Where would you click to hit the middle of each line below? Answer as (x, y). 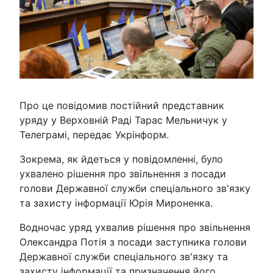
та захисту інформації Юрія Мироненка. (116, 203)
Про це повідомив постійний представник (122, 106)
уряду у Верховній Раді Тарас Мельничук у (123, 120)
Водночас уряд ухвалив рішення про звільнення (135, 228)
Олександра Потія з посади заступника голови (133, 242)
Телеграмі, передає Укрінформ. (94, 135)
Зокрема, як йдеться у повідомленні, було (121, 159)
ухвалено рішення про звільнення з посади (123, 174)
